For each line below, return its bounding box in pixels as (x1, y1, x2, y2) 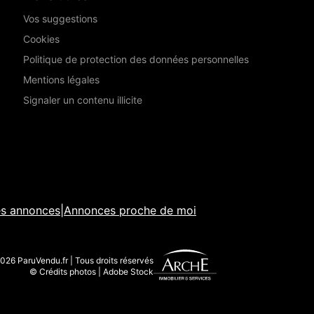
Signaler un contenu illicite (22, 94, 142, 107)
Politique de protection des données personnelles (22, 53, 249, 66)
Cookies (22, 33, 60, 46)
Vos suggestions (22, 13, 97, 25)
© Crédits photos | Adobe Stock (29, 266, 154, 278)
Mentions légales (22, 74, 100, 86)
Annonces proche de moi (64, 203, 196, 218)
